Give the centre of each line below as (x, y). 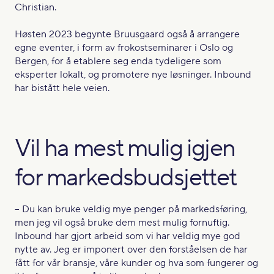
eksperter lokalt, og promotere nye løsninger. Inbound (133, 74)
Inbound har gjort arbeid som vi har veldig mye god (128, 236)
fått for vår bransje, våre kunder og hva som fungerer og (136, 263)
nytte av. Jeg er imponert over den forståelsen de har (131, 249)
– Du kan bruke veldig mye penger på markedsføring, (131, 209)
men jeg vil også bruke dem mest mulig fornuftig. (122, 222)
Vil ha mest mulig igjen (125, 148)
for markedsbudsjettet (126, 177)
